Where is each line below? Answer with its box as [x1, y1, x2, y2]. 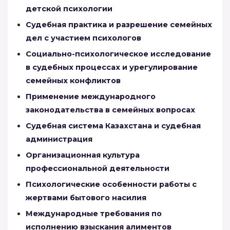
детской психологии [26, 4, 112, 13]
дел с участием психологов [26, 33, 141, 43]
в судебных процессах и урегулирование [26, 62, 198, 72]
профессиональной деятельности [26, 163, 169, 173]
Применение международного [26, 91, 156, 101]
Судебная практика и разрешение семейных [26, 20, 212, 29]
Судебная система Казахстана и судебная [26, 121, 201, 130]
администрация [26, 134, 92, 144]
